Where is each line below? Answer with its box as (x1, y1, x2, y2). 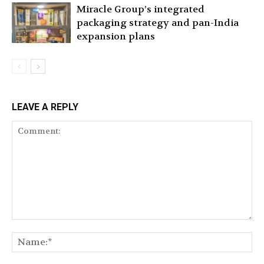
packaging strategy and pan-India (77, 16, 239, 29)
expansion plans (77, 29, 155, 42)
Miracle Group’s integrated (77, 2, 204, 15)
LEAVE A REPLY (12, 101, 78, 113)
